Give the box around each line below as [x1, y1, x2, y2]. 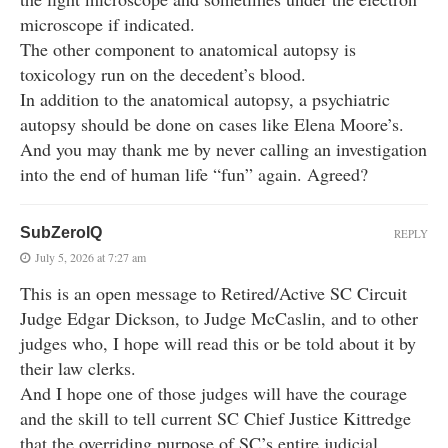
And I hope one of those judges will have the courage [20, 381, 407, 406]
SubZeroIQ [20, 224, 102, 242]
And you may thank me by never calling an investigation [20, 137, 427, 162]
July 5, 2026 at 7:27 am [35, 249, 146, 266]
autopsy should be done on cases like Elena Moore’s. [20, 112, 404, 137]
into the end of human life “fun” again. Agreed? [20, 162, 368, 187]
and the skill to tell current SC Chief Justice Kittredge [20, 406, 411, 431]
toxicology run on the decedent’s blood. [20, 62, 306, 87]
